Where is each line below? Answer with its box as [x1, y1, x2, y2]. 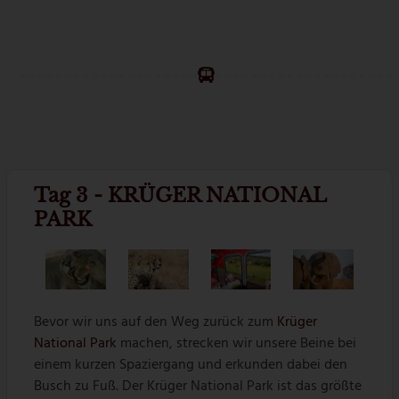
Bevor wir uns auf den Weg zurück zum [34, 310, 278, 334]
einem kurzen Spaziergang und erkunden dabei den [34, 353, 348, 377]
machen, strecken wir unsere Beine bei [117, 331, 357, 355]
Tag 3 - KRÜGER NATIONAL [34, 183, 327, 208]
